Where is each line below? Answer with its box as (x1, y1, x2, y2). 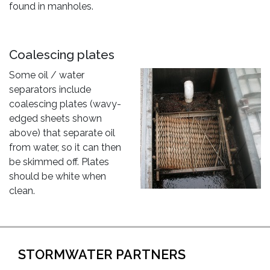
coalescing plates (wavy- (9, 98, 121, 110)
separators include (9, 84, 91, 95)
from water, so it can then (9, 142, 121, 153)
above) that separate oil (9, 127, 115, 139)
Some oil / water (9, 69, 84, 81)
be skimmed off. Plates (9, 156, 109, 168)
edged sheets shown (9, 113, 102, 124)
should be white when (9, 171, 106, 182)
